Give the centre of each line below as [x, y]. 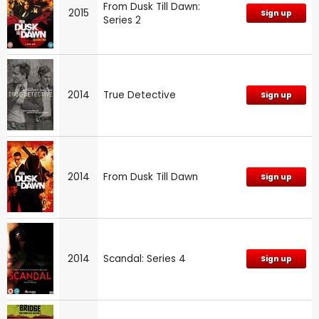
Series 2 [122, 20]
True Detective [140, 95]
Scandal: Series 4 [145, 258]
